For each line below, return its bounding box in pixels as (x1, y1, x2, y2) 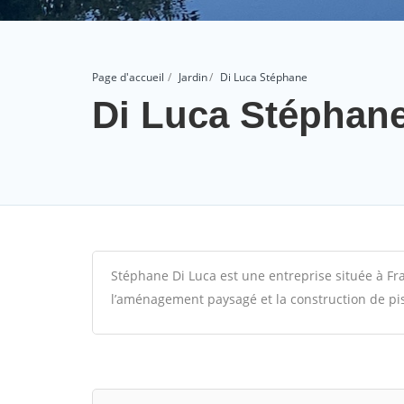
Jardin (179, 69, 207, 85)
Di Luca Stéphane (220, 69, 308, 85)
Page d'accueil (92, 69, 164, 85)
